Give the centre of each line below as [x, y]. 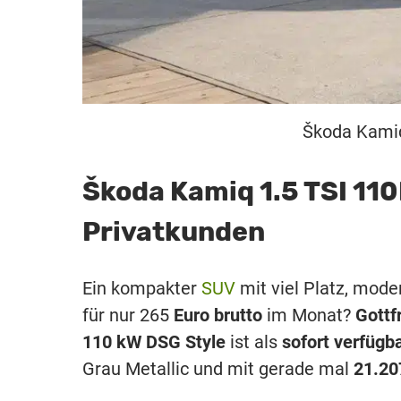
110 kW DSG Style [154, 341]
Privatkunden [174, 232]
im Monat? [309, 315]
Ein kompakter [142, 288]
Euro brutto [218, 315]
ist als [254, 341]
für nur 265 [128, 315]
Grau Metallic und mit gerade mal [218, 368]
